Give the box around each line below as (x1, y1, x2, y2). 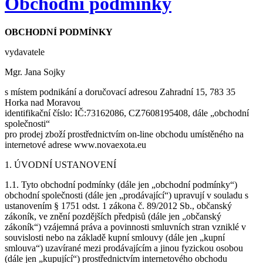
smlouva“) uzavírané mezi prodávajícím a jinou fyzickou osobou (5, 243, 243, 254)
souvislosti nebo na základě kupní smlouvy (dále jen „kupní (5, 232, 225, 243)
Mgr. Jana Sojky (5, 67, 65, 77)
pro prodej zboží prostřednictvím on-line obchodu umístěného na (5, 129, 244, 140)
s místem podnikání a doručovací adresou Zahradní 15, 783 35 (5, 87, 235, 97)
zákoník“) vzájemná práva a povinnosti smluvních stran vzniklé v (5, 222, 246, 232)
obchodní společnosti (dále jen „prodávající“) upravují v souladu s (5, 190, 248, 201)
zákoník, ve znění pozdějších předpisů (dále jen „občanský (5, 211, 221, 222)
